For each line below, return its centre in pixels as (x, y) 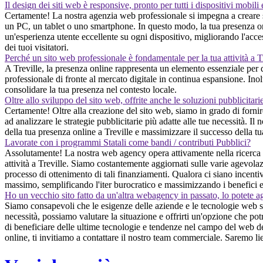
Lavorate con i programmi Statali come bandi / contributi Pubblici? (128, 142)
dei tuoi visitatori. (37, 47)
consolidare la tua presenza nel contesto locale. (91, 89)
